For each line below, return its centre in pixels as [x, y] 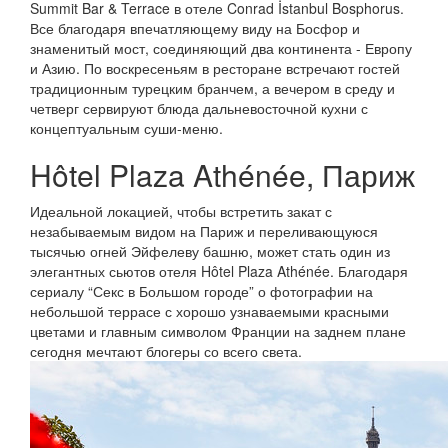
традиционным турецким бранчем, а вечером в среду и [212, 88]
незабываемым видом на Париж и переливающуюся [204, 231]
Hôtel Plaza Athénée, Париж [222, 174]
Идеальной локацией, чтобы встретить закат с [181, 211]
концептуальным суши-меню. [126, 128]
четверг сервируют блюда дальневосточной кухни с [199, 108]
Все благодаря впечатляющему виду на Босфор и [195, 28]
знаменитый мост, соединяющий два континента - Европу [221, 48]
